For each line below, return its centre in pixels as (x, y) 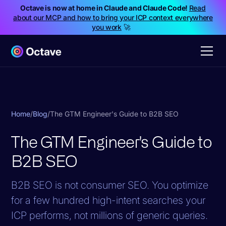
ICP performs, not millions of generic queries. (110, 215)
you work (107, 27)
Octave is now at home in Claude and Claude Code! (105, 8)
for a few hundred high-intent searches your (108, 200)
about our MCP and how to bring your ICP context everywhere (113, 17)
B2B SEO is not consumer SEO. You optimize (110, 185)
